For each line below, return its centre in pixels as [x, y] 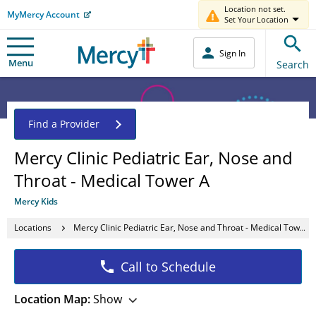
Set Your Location [256, 19]
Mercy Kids [36, 201]
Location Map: [52, 299]
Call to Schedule [168, 266]
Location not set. [255, 9]
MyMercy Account [43, 14]
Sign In [232, 53]
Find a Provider [64, 123]
